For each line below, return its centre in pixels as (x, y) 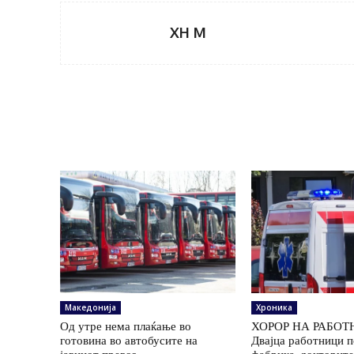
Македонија (90, 308)
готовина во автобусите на (129, 341)
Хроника (275, 308)
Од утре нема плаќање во (126, 326)
